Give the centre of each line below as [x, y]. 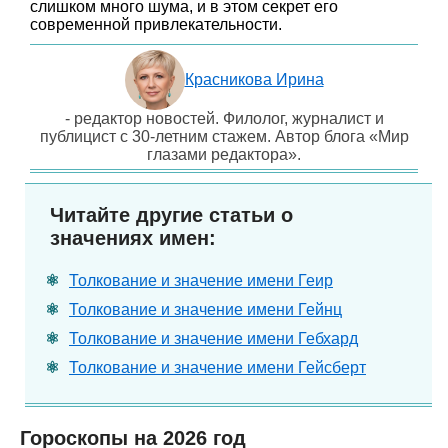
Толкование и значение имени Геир [201, 280]
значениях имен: [133, 238]
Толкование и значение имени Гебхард [213, 338]
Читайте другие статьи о [171, 215]
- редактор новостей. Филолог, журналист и [224, 118]
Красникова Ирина [254, 79]
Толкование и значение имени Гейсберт [217, 367]
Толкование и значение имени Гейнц [205, 309]
